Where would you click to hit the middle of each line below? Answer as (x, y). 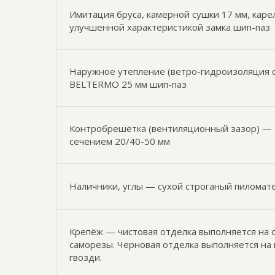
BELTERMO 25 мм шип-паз (128, 84)
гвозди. (86, 257)
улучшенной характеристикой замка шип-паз (170, 27)
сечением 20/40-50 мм (120, 141)
